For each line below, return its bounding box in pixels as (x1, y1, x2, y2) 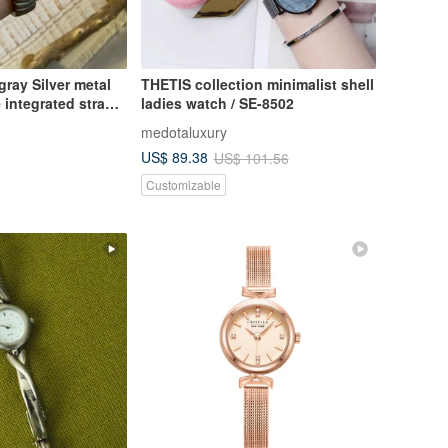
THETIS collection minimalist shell (140, 73, 374, 94)
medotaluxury (140, 121, 227, 142)
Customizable (145, 175, 221, 193)
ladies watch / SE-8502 (140, 92, 294, 113)
